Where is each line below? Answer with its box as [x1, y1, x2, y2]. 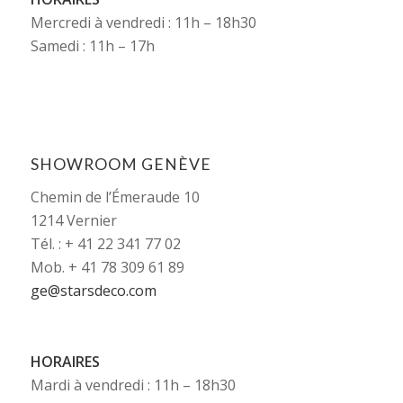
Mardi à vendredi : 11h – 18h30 [30, 374, 236, 395]
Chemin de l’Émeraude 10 [30, 186, 200, 207]
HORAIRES [30, 351, 100, 372]
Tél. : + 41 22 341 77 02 [30, 233, 181, 254]
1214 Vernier [30, 210, 117, 230]
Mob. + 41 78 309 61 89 [30, 256, 184, 277]
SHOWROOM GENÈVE [30, 154, 211, 174]
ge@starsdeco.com [30, 280, 157, 300]
